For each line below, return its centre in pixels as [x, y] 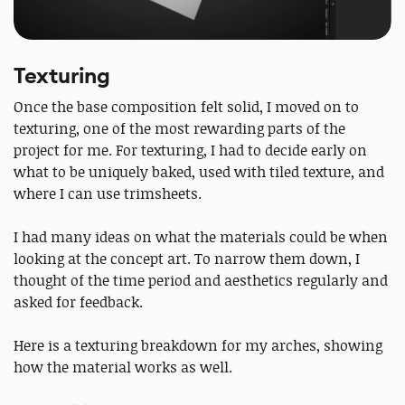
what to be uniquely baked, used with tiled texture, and [199, 172]
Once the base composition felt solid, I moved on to [186, 107]
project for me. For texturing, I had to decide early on [190, 151]
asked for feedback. [78, 302]
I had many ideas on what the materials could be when [201, 237]
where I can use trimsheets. [108, 194]
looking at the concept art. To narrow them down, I [187, 259]
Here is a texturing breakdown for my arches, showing [198, 346]
